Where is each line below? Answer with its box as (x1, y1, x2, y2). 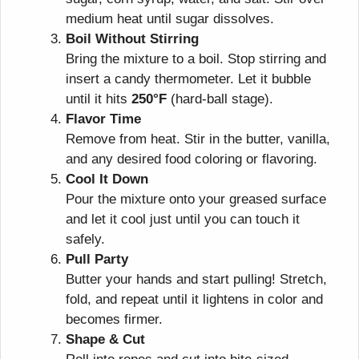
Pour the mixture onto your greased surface (66, 192, 326, 208)
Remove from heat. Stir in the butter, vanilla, (66, 131, 330, 147)
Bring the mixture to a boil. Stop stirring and (66, 51, 326, 67)
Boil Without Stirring (66, 31, 199, 47)
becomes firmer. (66, 312, 163, 328)
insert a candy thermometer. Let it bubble (66, 71, 311, 87)
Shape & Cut (66, 332, 145, 348)
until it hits (66, 91, 131, 107)
